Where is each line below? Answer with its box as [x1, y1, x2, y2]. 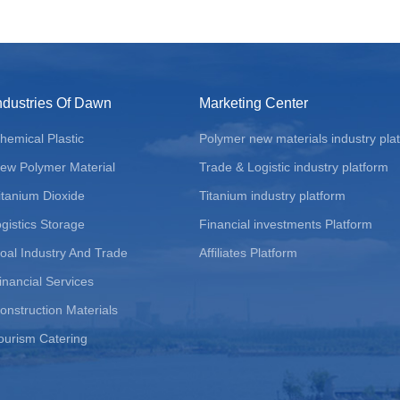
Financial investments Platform [199, 217, 372, 231]
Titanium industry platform [199, 188, 346, 203]
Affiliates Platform [199, 246, 297, 260]
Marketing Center [199, 96, 308, 111]
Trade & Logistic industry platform [199, 160, 388, 174]
